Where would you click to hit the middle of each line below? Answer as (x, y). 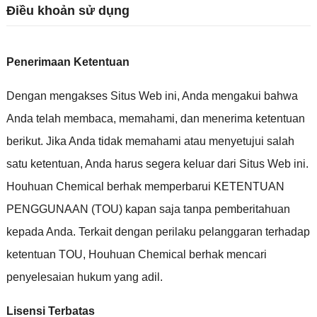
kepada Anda (39, 231)
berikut (23, 141)
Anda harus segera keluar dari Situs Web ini (195, 163)
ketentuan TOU (44, 254)
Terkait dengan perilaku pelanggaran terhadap (194, 231)
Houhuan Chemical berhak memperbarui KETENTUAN (145, 186)
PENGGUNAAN (47, 209)
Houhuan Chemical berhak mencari (177, 254)
